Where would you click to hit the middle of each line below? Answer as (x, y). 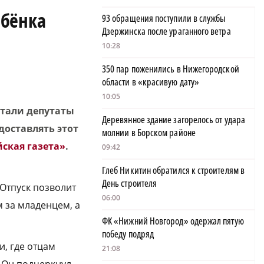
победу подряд (128, 234)
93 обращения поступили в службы (164, 19)
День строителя (130, 184)
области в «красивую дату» (151, 82)
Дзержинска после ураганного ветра (166, 32)
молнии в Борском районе (149, 133)
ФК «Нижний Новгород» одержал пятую (173, 221)
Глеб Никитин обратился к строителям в (173, 171)
